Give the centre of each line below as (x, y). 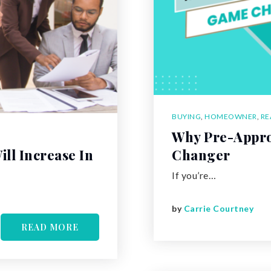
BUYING (186, 116)
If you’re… (194, 175)
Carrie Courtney (218, 209)
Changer (201, 155)
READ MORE (50, 227)
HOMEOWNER (231, 116)
